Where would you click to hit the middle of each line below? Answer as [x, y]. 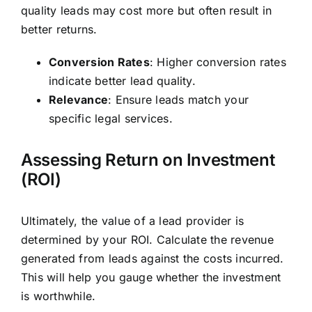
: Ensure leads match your [179, 100]
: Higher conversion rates [218, 62]
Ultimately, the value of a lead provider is [132, 221]
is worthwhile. [58, 296]
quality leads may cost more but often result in [146, 11]
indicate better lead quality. [122, 81]
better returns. [59, 30]
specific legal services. [110, 119]
